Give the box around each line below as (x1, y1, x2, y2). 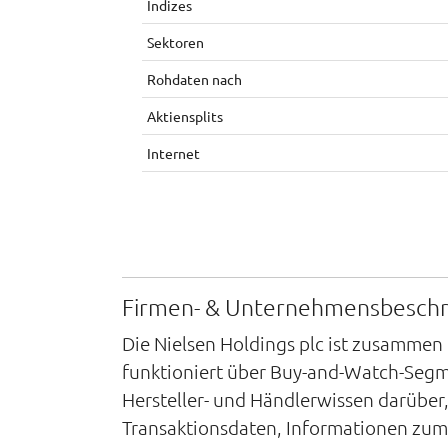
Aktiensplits (147, 107, 223, 125)
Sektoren (147, 33, 204, 51)
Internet (147, 144, 200, 162)
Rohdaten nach (147, 70, 242, 88)
